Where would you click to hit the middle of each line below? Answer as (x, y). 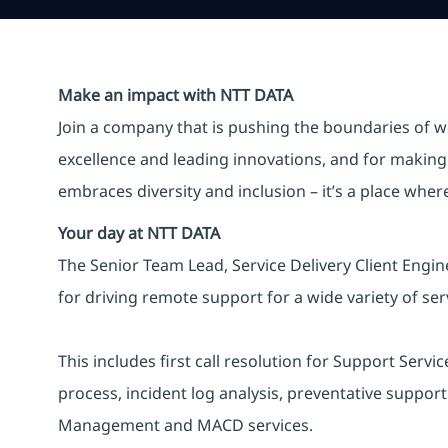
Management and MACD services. (185, 424)
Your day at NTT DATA (139, 232)
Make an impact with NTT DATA (175, 94)
